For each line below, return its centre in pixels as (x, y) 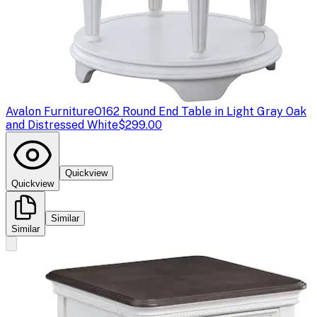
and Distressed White (62, 125)
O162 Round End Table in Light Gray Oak (200, 111)
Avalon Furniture (50, 111)
